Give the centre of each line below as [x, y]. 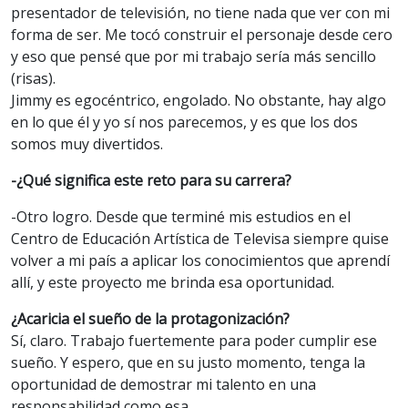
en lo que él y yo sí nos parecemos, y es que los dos [184, 122]
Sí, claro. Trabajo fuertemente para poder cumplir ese [194, 341]
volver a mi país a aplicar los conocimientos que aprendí [200, 261]
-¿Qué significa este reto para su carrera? [151, 181]
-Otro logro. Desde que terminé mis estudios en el [181, 217]
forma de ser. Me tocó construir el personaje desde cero [202, 35]
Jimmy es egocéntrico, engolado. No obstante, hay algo [199, 101]
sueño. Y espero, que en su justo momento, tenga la [188, 363]
